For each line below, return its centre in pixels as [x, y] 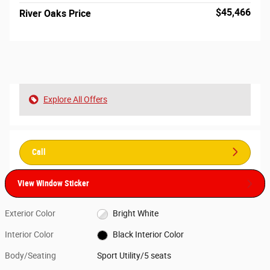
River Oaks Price [55, 13]
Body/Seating [30, 256]
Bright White [135, 214]
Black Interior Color [148, 235]
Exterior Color [30, 214]
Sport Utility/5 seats [134, 256]
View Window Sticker [53, 184]
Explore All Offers [75, 99]
